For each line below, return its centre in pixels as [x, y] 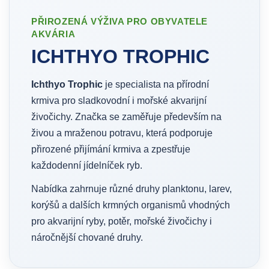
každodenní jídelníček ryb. [87, 165]
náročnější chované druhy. [87, 237]
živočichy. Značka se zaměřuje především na [126, 117]
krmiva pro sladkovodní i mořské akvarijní [119, 101]
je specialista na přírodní [156, 84]
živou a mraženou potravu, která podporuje [122, 133]
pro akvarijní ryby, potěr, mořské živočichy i [122, 221]
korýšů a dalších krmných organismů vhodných [131, 205]
